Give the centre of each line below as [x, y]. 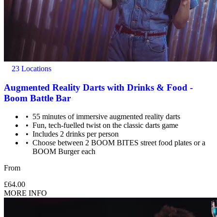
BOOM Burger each [64, 152]
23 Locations [31, 68]
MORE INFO [25, 193]
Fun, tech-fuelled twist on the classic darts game [106, 125]
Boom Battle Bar [37, 98]
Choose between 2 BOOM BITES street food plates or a [119, 143]
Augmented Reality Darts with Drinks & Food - [98, 87]
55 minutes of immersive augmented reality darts [107, 117]
